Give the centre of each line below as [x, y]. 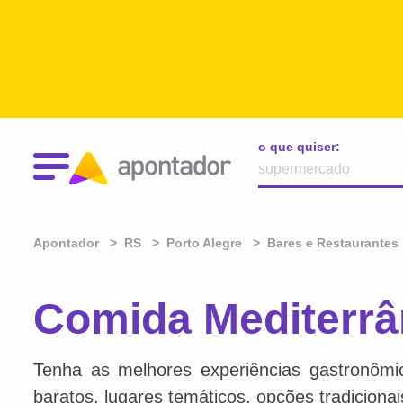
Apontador [68, 243]
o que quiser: [299, 147]
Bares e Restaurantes [333, 243]
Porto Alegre [204, 243]
